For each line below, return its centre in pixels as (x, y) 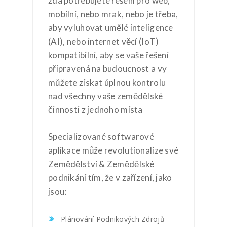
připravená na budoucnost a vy (108, 69)
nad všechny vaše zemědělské (106, 96)
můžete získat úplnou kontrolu (107, 82)
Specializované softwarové (101, 136)
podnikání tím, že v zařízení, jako (110, 177)
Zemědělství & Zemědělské (101, 164)
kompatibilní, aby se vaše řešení (108, 55)
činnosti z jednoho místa (96, 110)
